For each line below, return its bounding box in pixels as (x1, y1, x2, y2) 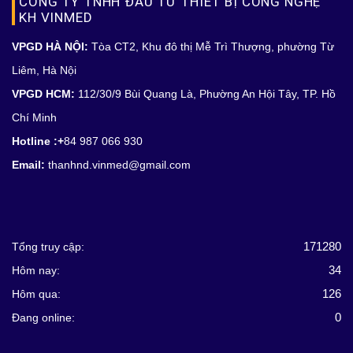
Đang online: (12, 311, 75, 324)
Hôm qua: (12, 288, 61, 300)
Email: (12, 158, 48, 171)
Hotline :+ (12, 135, 64, 147)
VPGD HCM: (12, 87, 75, 100)
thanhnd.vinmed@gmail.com (48, 158, 191, 171)
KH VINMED (19, 9, 93, 25)
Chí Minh (12, 111, 57, 124)
